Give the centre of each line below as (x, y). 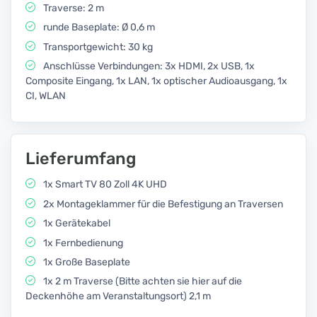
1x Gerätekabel (76, 224)
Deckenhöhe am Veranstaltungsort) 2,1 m (118, 296)
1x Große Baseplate (86, 262)
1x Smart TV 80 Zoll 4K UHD (104, 185)
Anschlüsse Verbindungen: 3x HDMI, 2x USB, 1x (148, 66)
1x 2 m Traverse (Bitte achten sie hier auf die (142, 282)
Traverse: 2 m (73, 8)
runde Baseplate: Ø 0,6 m (98, 28)
